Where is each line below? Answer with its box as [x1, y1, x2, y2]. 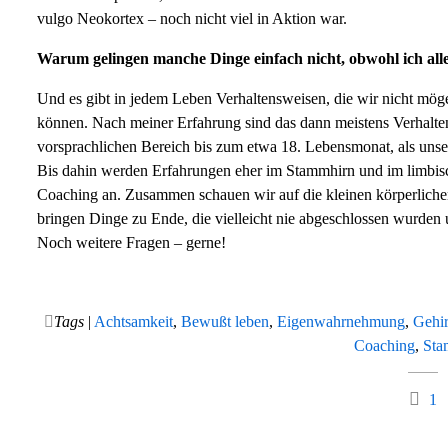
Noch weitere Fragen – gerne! [36, 233, 226, 251]
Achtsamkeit [94, 312, 174, 330]
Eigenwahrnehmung [277, 312, 406, 330]
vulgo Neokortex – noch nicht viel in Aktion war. [36, 9, 347, 27]
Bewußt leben [181, 312, 270, 330]
